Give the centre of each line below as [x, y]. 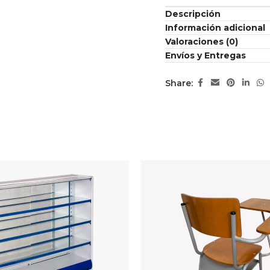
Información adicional [215, 28]
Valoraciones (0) [202, 42]
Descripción [193, 14]
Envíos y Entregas [206, 55]
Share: [179, 83]
